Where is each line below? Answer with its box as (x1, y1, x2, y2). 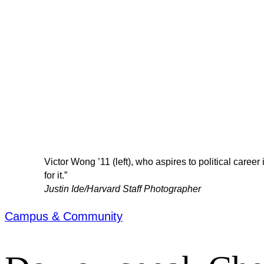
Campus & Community (5, 209, 123, 223)
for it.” (44, 170, 68, 181)
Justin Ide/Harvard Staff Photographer (44, 184, 202, 194)
